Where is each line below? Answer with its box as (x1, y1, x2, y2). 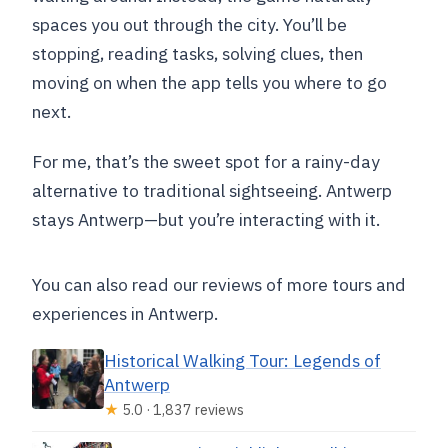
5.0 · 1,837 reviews (119, 400, 244, 420)
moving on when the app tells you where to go (32, 71, 388, 95)
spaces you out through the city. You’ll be (32, 13, 348, 37)
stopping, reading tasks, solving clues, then (32, 42, 364, 66)
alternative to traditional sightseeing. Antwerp (32, 179, 393, 203)
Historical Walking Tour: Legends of (104, 349, 381, 373)
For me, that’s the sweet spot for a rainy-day (32, 150, 381, 174)
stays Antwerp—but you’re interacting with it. (32, 208, 381, 232)
